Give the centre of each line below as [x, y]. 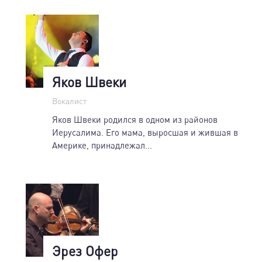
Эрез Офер [85, 251]
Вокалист [69, 101]
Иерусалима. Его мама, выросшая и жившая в [145, 132]
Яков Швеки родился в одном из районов [135, 119]
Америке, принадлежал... [102, 145]
